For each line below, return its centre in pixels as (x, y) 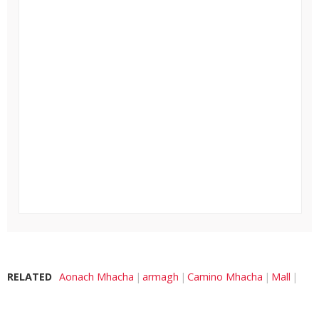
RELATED (30, 277)
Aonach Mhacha (96, 277)
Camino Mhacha (225, 277)
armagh (161, 277)
